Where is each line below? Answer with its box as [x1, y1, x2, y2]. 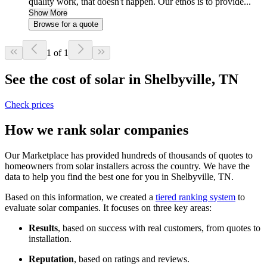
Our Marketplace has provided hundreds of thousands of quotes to [5, 150, 253, 160]
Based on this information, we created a [5, 191, 156, 202]
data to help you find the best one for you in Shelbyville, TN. [5, 171, 236, 182]
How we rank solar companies [5, 122, 188, 138]
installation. [29, 233, 74, 244]
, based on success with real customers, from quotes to [58, 222, 260, 233]
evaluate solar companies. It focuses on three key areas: [5, 202, 212, 213]
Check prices [5, 100, 54, 110]
